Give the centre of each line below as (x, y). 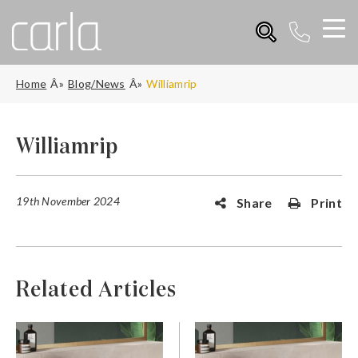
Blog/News (96, 83)
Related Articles (96, 290)
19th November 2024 (68, 201)
